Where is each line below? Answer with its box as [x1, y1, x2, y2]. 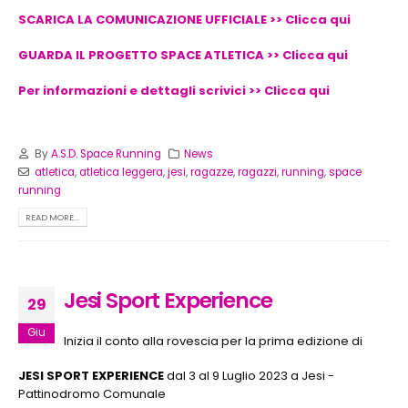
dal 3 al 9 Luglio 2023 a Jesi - [164, 367, 334, 385]
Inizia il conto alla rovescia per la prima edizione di [64, 331, 362, 350]
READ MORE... [25, 211, 80, 224]
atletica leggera [78, 165, 163, 180]
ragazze [189, 165, 233, 180]
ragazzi [237, 165, 277, 180]
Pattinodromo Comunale [18, 385, 166, 403]
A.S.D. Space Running [50, 147, 161, 162]
